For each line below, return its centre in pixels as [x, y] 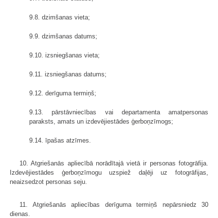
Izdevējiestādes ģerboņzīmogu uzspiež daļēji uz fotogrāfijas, [109, 172]
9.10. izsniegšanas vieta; [64, 55]
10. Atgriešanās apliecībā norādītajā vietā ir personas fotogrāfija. [114, 163]
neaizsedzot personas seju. [48, 182]
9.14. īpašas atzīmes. [60, 140]
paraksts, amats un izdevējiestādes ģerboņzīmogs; [101, 121]
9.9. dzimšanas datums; [63, 36]
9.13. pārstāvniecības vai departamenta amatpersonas [119, 112]
